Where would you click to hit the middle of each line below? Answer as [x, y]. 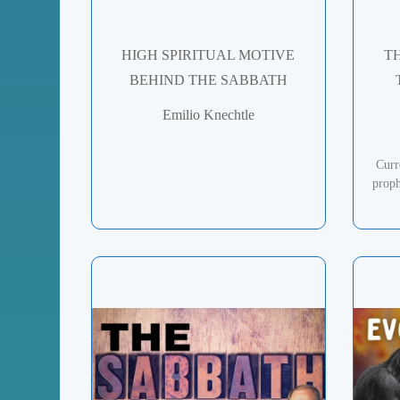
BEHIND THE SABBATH [208, 79]
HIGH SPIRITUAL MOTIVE [208, 54]
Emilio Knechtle [208, 114]
